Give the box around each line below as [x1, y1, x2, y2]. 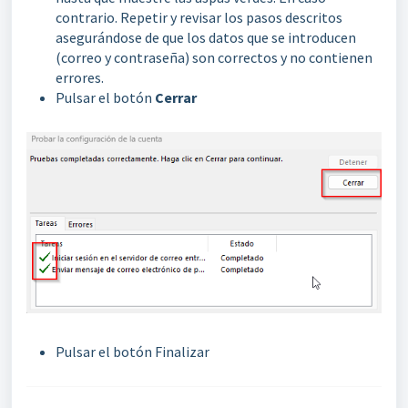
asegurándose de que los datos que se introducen [56, 27, 356, 46]
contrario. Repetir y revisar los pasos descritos [56, 7, 342, 26]
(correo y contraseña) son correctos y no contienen [56, 47, 372, 66]
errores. [56, 67, 104, 87]
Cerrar [155, 87, 197, 107]
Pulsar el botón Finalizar [56, 342, 209, 362]
